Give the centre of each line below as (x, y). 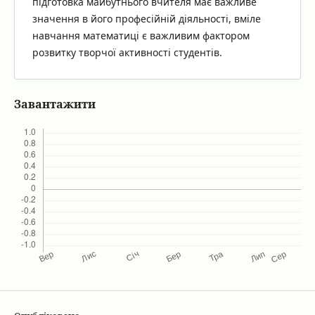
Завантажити (54, 104)
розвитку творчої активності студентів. (127, 52)
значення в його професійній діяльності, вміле (146, 18)
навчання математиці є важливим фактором (141, 35)
